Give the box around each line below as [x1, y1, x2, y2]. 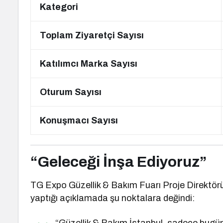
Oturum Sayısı [40, 87, 102, 97]
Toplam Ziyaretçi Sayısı [40, 30, 144, 40]
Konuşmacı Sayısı [40, 115, 118, 125]
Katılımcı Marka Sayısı [40, 59, 137, 69]
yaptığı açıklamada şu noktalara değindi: [30, 193, 195, 203]
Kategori [40, 2, 78, 12]
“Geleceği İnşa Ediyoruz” [30, 154, 207, 170]
